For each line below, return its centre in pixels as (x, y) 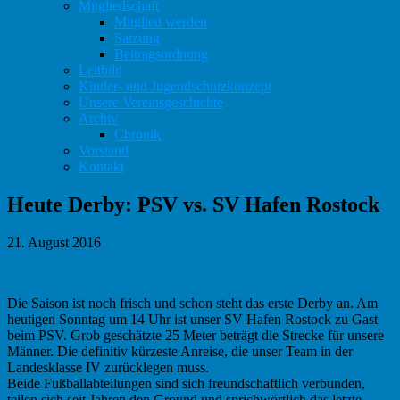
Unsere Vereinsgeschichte (151, 102)
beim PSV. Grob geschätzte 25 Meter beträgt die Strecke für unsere (196, 335)
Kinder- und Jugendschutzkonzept (175, 86)
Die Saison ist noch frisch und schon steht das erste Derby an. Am (192, 303)
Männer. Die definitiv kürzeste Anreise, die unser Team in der (180, 351)
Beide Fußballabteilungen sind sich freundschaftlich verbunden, (186, 383)
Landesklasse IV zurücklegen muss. (108, 367)
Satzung (137, 38)
